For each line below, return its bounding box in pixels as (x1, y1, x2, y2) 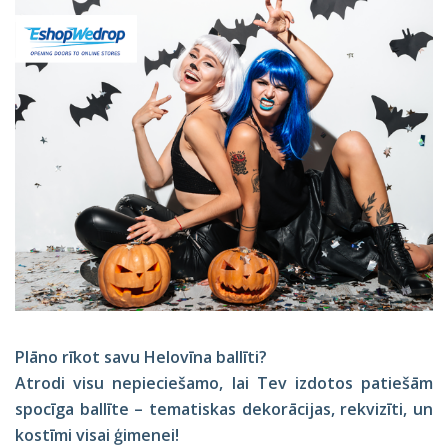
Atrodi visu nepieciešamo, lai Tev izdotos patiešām (15, 371, 433, 394)
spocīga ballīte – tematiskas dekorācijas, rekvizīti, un (15, 397, 433, 420)
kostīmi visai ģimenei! (15, 423, 179, 446)
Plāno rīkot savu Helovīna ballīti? (15, 345, 267, 368)
